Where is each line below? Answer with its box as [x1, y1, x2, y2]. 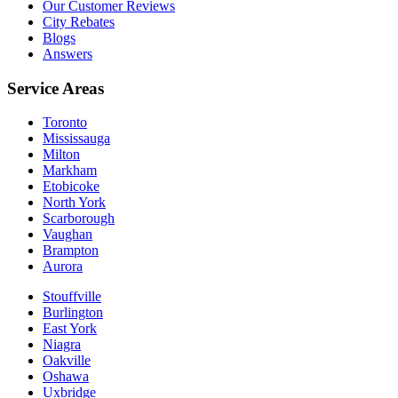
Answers [43, 45, 92, 61]
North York [43, 195, 106, 211]
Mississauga [43, 131, 110, 147]
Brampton [43, 243, 99, 259]
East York [43, 321, 97, 337]
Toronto [43, 115, 87, 131]
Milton [43, 147, 80, 163]
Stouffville [43, 289, 101, 305]
